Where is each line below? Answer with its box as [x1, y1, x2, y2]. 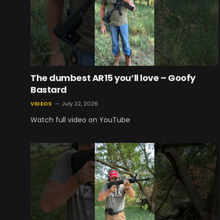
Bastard [30, 83, 67, 96]
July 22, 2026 [62, 100, 99, 108]
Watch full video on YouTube [30, 115, 130, 125]
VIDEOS [30, 100, 52, 108]
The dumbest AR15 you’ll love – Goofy [30, 72, 195, 84]
